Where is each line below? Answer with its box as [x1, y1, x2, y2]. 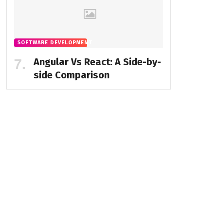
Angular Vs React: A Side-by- [33, 56, 161, 68]
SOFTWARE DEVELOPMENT [17, 39, 92, 46]
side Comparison [33, 69, 109, 81]
